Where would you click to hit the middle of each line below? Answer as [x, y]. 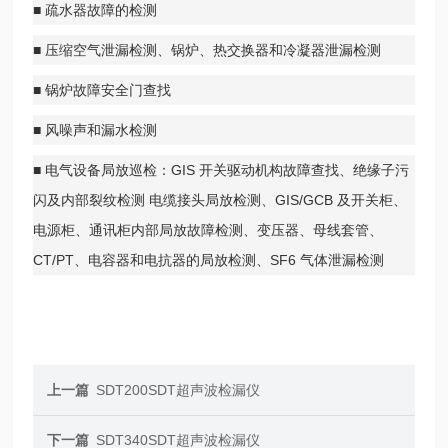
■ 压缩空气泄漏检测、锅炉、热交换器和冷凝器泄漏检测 [207, 49]
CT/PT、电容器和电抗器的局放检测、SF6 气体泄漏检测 [209, 259]
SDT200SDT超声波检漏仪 [178, 389]
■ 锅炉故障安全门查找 [102, 89]
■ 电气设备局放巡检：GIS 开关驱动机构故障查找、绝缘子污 [221, 169]
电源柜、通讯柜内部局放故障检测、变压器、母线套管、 [208, 229]
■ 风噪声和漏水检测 [95, 129]
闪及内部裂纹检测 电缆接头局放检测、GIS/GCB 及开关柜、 [220, 199]
